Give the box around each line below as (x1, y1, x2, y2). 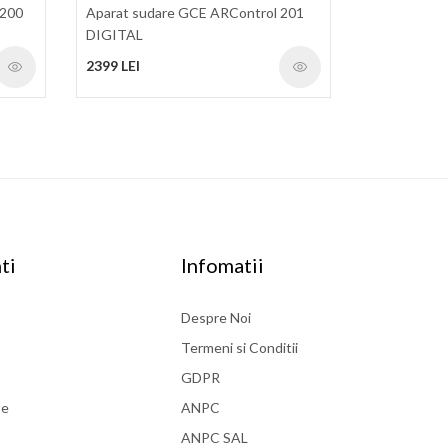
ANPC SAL (181, 428, 248, 446)
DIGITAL (86, 25, 143, 43)
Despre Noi (181, 308, 251, 326)
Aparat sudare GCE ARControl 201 (86, 3, 304, 21)
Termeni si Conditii (181, 338, 298, 356)
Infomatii (181, 252, 264, 277)
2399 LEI (86, 56, 140, 74)
